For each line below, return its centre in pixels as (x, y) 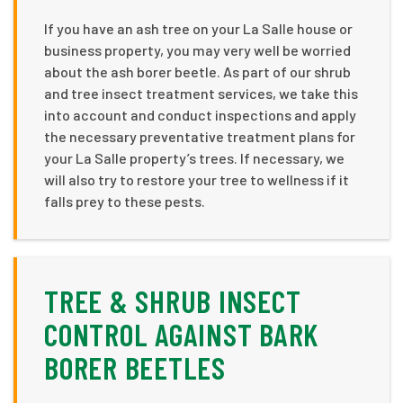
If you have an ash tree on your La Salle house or (198, 29)
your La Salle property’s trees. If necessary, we (194, 158)
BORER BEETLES (135, 368)
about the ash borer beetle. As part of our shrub (197, 72)
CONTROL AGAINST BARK (181, 335)
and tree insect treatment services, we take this (201, 94)
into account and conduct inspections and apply (200, 115)
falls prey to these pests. (125, 201)
